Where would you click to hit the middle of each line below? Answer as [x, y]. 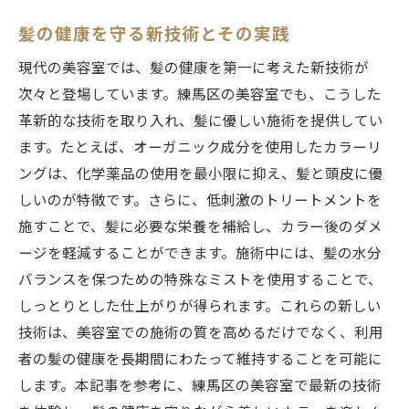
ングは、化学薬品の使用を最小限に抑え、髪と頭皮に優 [201, 175]
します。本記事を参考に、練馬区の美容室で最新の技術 [200, 387]
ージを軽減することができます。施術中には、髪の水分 [200, 254]
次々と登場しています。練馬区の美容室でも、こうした [200, 95]
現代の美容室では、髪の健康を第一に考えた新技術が [194, 69]
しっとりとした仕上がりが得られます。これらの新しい [200, 307]
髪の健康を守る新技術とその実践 [155, 35]
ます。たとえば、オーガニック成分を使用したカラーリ [200, 148]
